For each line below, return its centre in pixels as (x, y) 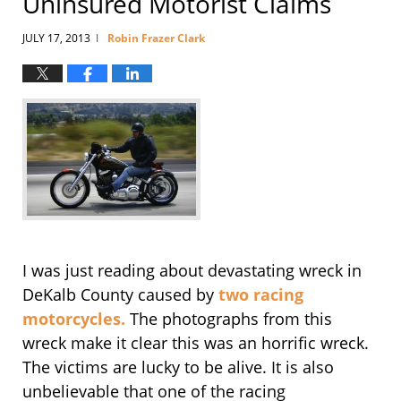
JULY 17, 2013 (56, 38)
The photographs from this (231, 318)
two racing (261, 294)
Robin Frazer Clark (156, 38)
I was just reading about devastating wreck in (192, 270)
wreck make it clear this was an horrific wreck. (196, 342)
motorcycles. (76, 318)
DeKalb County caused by (120, 294)
